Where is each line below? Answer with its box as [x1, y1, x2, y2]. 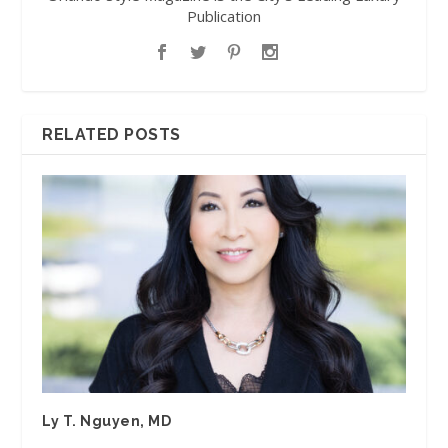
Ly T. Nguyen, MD [42, 413, 172, 430]
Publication [187, 6, 261, 27]
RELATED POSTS [42, 125, 181, 145]
